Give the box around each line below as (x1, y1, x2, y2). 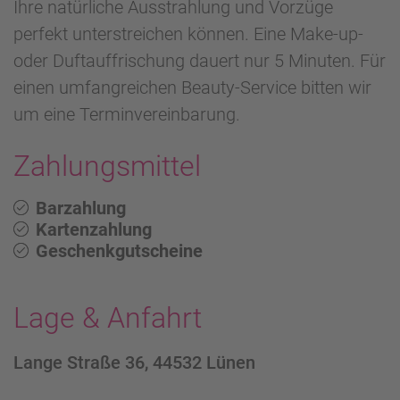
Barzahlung (36, 197, 126, 220)
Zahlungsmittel (13, 149, 201, 184)
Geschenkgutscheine (36, 240, 203, 262)
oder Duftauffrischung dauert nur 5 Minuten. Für (13, 50, 386, 72)
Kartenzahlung (36, 219, 152, 241)
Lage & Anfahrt (13, 301, 202, 336)
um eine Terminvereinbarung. (13, 104, 240, 126)
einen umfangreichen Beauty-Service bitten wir (13, 77, 371, 99)
